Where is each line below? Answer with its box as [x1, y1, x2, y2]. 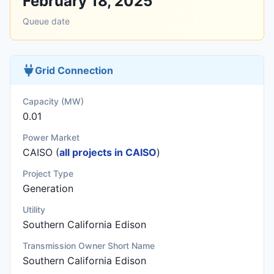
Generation [23, 182, 73, 194]
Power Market [23, 132, 80, 143]
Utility [23, 204, 45, 215]
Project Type [23, 168, 73, 179]
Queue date [23, 16, 70, 26]
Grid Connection [35, 64, 113, 76]
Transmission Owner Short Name [23, 240, 155, 251]
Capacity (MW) [23, 96, 84, 106]
